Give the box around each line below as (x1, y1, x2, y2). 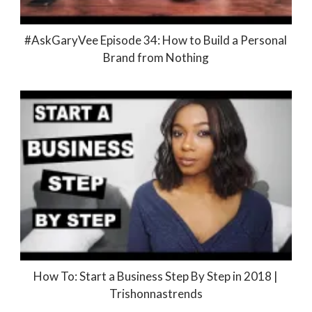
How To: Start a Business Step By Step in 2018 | (33, 268, 279, 283)
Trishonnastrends (109, 286, 203, 301)
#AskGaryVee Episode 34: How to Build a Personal (24, 32, 288, 47)
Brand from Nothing (102, 49, 209, 65)
